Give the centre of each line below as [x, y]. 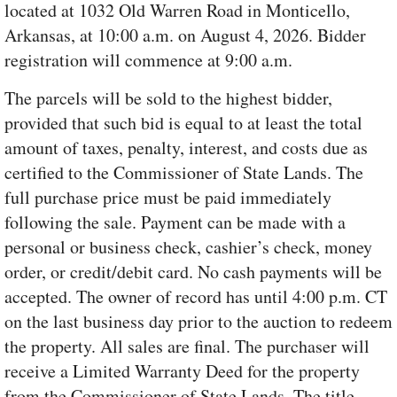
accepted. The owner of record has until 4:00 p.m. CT [196, 297]
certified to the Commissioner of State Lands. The [184, 173]
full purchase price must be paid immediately [168, 198]
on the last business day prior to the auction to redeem [198, 322]
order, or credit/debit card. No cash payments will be [193, 272]
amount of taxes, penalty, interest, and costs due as [186, 148]
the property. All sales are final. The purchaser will [187, 346]
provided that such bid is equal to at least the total [183, 123]
